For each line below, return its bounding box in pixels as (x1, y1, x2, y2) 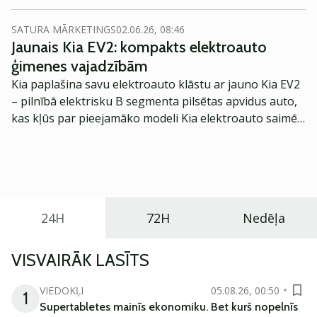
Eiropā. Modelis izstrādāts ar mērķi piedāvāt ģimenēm (11, 127, 294, 143)
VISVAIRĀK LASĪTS (11, 250, 149, 270)
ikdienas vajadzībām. (11, 161, 120, 177)
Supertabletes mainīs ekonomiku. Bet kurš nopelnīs (40, 300, 298, 313)
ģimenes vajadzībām (11, 57, 148, 76)
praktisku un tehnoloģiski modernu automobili (11, 144, 260, 160)
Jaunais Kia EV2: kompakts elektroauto (11, 38, 267, 57)
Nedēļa (243, 209, 286, 226)
